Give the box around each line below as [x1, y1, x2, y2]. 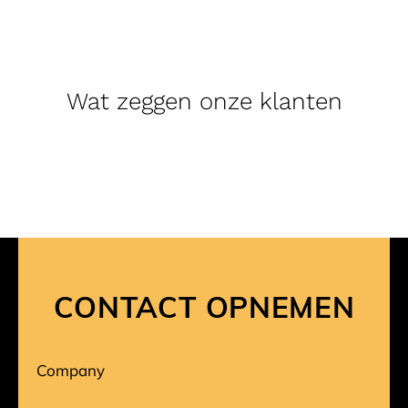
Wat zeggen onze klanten [66, 87, 342, 115]
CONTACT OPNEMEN [53, 285, 355, 326]
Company [36, 360, 105, 380]
